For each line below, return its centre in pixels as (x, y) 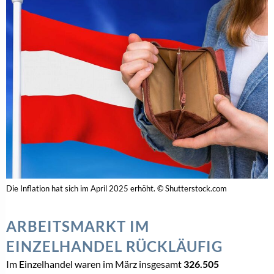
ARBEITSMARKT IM (78, 226)
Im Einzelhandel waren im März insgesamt (95, 264)
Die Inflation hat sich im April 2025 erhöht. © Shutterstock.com (117, 188)
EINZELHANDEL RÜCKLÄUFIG (114, 246)
